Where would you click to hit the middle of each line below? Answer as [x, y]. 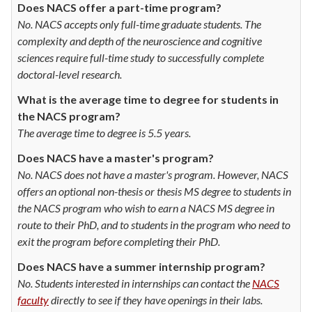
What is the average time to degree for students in [148, 99]
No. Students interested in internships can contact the [135, 283]
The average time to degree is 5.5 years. [104, 132]
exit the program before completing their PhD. [119, 241]
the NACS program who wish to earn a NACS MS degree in [146, 208]
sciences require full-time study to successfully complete [141, 57]
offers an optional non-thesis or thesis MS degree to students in [154, 191]
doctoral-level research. [70, 74]
